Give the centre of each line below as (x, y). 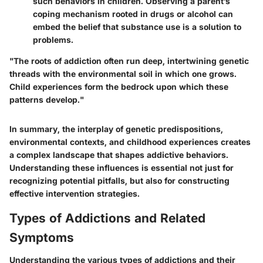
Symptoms (42, 238)
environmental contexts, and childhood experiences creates (130, 142)
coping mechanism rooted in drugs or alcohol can (133, 14)
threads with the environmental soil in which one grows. (123, 74)
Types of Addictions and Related (107, 218)
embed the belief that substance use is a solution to (137, 27)
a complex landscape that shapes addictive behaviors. (119, 155)
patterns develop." (47, 100)
